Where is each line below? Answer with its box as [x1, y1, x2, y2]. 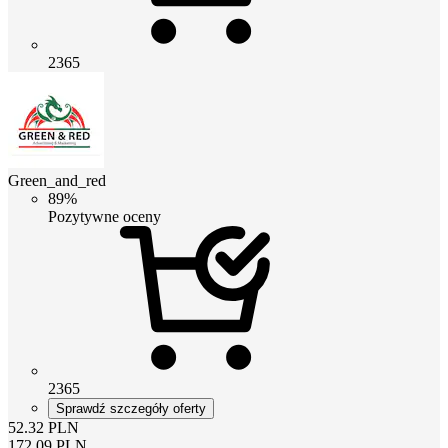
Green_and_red [8, 171, 106, 189]
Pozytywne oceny [48, 207, 161, 225]
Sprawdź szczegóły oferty [56, 400, 206, 416]
